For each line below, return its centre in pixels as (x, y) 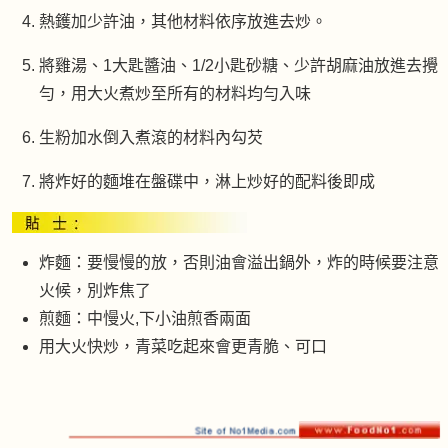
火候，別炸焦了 (95, 291)
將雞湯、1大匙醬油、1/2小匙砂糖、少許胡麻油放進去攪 (238, 66)
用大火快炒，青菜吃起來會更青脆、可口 (183, 347)
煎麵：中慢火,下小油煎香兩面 (145, 319)
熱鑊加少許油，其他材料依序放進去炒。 (183, 22)
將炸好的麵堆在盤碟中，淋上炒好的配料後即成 (207, 182)
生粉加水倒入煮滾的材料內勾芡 (151, 138)
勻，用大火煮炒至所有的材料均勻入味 (175, 94)
